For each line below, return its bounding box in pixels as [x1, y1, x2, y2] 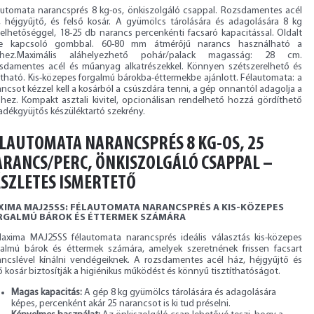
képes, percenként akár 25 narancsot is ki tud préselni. [11, 298, 231, 309]
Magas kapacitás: [11, 287, 82, 298]
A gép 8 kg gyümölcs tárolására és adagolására [82, 287, 276, 298]
